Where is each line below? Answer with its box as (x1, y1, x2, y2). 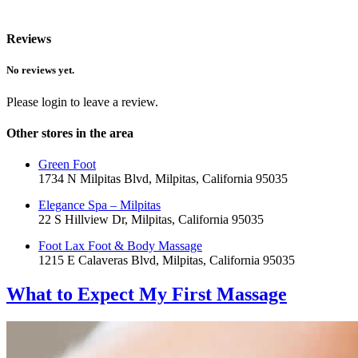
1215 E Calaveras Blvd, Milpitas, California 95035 (38, 253, 295, 268)
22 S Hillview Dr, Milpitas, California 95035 (38, 213, 264, 227)
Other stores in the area (6, 125, 133, 140)
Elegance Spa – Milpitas (38, 198, 161, 213)
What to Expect (6, 283, 139, 304)
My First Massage (139, 283, 287, 304)
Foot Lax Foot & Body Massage (38, 239, 202, 253)
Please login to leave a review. (6, 94, 158, 109)
